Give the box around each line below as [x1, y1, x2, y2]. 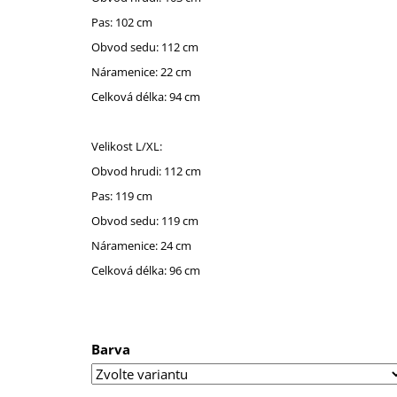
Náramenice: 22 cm [91, 63, 191, 80]
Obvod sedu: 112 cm [91, 38, 198, 55]
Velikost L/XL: [91, 137, 162, 154]
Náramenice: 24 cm [91, 237, 191, 253]
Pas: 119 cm [91, 187, 152, 204]
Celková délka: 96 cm [91, 261, 200, 278]
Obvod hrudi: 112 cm [91, 162, 201, 179]
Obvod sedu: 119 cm [91, 212, 198, 229]
